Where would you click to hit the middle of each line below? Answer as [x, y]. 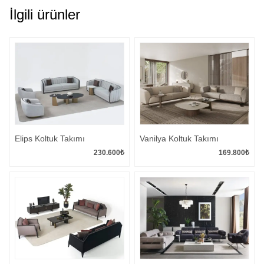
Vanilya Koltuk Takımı [179, 139]
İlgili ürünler [45, 15]
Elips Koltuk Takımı [50, 139]
